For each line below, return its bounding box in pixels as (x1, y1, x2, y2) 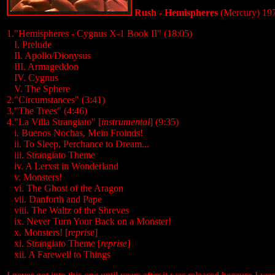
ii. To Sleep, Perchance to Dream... (14, 139, 149, 149)
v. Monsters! (14, 172, 62, 182)
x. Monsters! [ (14, 227, 68, 238)
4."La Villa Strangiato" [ (7, 117, 101, 127)
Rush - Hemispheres (132, 7, 218, 18)
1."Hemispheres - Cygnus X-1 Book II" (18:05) (7, 28, 192, 39)
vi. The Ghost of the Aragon (14, 183, 123, 193)
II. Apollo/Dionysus (14, 50, 91, 61)
